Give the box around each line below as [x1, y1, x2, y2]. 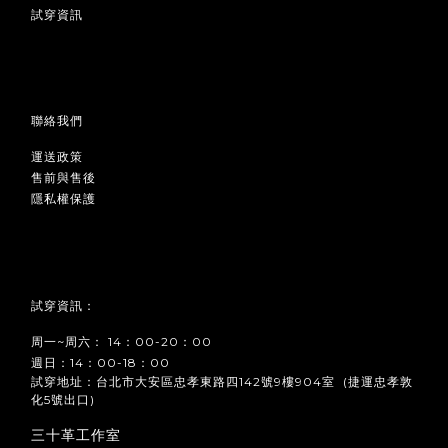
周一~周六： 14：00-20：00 [31, 334, 212, 350]
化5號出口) [31, 392, 95, 408]
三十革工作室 [31, 426, 121, 445]
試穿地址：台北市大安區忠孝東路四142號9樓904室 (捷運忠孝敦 [31, 374, 413, 390]
